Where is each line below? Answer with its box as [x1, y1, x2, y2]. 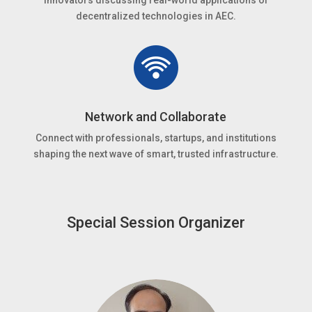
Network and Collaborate [85, 109, 227, 124]
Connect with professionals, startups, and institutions [35, 132, 276, 143]
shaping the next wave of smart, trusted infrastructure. [33, 148, 279, 159]
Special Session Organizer [66, 214, 245, 231]
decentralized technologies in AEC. [75, 10, 236, 22]
